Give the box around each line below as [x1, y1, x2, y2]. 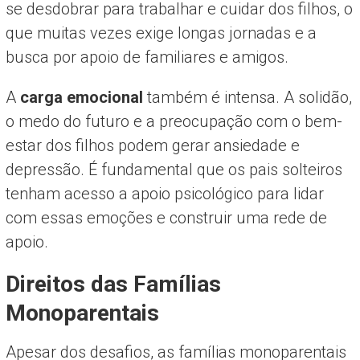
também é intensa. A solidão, [142, 87, 352, 107]
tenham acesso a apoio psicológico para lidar [5, 183, 324, 203]
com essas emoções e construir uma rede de [5, 207, 327, 227]
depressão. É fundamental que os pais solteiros [5, 159, 342, 179]
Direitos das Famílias [5, 270, 221, 297]
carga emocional [19, 87, 143, 107]
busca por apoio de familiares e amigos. [5, 47, 288, 67]
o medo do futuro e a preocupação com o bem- [5, 111, 342, 131]
